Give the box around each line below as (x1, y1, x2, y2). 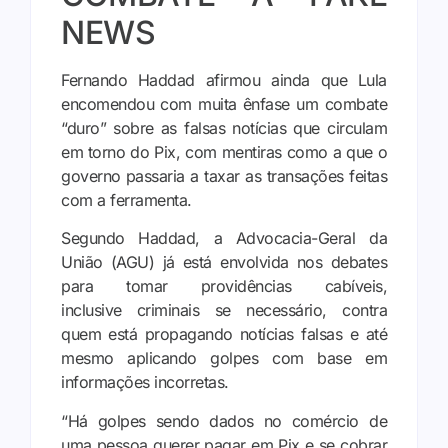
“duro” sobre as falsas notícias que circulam (61, 117, 387, 138)
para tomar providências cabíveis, (61, 276, 387, 297)
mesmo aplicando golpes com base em (61, 348, 387, 369)
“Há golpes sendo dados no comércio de (61, 410, 387, 431)
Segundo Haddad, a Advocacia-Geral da (61, 228, 387, 249)
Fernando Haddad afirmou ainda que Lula (61, 69, 387, 90)
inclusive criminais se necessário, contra (61, 300, 387, 321)
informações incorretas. (61, 372, 229, 393)
